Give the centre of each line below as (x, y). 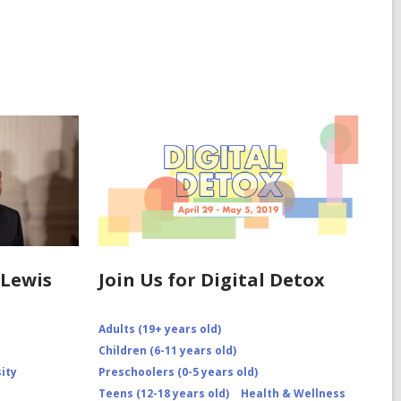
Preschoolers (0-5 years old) (178, 372)
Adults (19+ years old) (159, 329)
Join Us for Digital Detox (211, 280)
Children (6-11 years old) (167, 351)
